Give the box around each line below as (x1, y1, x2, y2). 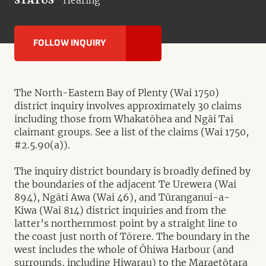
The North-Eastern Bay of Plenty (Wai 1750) (14, 87, 219, 99)
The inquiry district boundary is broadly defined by (14, 165, 251, 177)
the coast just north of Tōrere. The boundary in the (14, 230, 250, 242)
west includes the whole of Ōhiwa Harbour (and (14, 243, 234, 255)
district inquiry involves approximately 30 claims (14, 100, 242, 112)
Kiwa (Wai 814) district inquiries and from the (14, 204, 226, 216)
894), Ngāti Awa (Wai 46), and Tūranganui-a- (14, 191, 230, 203)
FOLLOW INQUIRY (33, 37, 106, 49)
